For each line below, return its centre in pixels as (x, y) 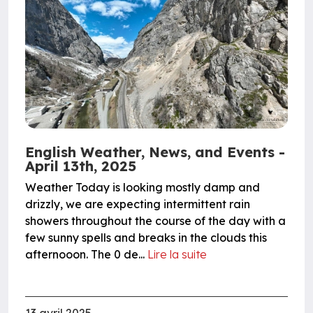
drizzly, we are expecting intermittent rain (138, 204)
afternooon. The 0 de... (86, 254)
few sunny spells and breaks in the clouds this (146, 237)
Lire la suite (177, 254)
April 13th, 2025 (81, 166)
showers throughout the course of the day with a (155, 220)
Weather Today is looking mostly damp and (143, 187)
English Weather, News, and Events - (155, 152)
